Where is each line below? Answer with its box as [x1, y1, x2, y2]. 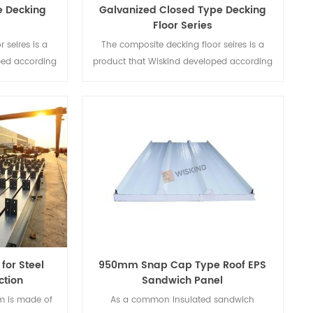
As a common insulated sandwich [110, 293, 255, 307]
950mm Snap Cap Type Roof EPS [99, 256, 267, 273]
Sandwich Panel [142, 272, 224, 289]
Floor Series [152, 17, 212, 34]
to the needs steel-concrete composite [101, 72, 264, 86]
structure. [163, 89, 202, 103]
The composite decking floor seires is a [101, 38, 264, 52]
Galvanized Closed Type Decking [99, 2, 266, 19]
